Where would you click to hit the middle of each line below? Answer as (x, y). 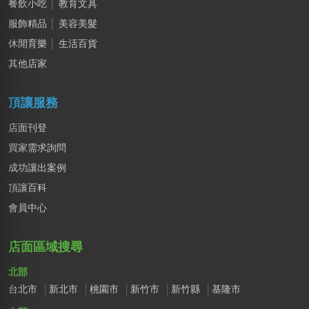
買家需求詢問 (37, 147)
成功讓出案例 (37, 167)
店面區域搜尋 (46, 246)
